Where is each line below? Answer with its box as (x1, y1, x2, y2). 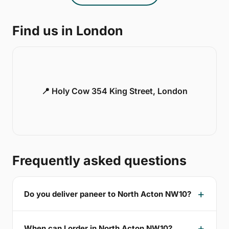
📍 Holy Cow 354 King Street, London (41, 86, 188, 97)
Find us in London (12, 23, 123, 39)
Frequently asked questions (12, 153, 187, 169)
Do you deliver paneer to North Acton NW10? (24, 189, 191, 199)
